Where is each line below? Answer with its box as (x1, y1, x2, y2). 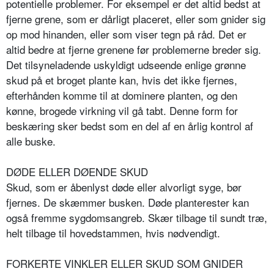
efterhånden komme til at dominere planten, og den (6, 87, 237, 103)
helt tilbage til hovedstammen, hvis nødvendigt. (6, 225, 220, 241)
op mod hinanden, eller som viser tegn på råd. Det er (6, 26, 246, 42)
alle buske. (6, 133, 56, 149)
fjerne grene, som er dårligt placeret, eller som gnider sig (6, 11, 265, 27)
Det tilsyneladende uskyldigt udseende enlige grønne (6, 57, 246, 73)
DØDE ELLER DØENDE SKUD (6, 164, 148, 180)
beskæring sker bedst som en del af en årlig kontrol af (6, 118, 253, 134)
